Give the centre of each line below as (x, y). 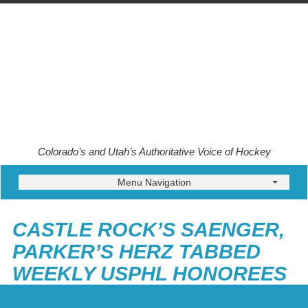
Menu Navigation (154, 182)
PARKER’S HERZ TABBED (136, 252)
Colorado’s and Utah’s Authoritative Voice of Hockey (154, 152)
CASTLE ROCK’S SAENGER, (148, 230)
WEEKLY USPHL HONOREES (150, 274)
